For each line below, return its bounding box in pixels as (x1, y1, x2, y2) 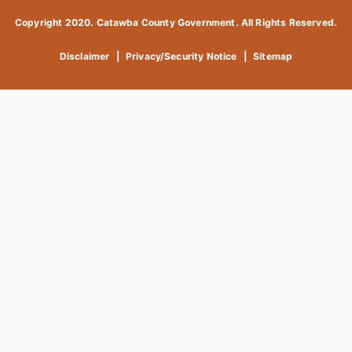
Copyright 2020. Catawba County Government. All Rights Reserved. (14, 16, 338, 28)
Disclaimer (59, 49, 110, 62)
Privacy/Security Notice (125, 49, 237, 62)
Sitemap (253, 49, 293, 62)
